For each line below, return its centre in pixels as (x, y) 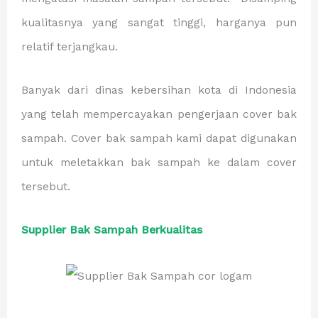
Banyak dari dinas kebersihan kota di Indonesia (159, 90)
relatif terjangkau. (70, 46)
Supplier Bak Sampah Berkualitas (112, 230)
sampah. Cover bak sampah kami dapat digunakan (159, 138)
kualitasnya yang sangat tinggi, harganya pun (159, 22)
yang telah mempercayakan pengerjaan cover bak (159, 114)
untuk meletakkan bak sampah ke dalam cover (159, 163)
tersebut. (46, 187)
